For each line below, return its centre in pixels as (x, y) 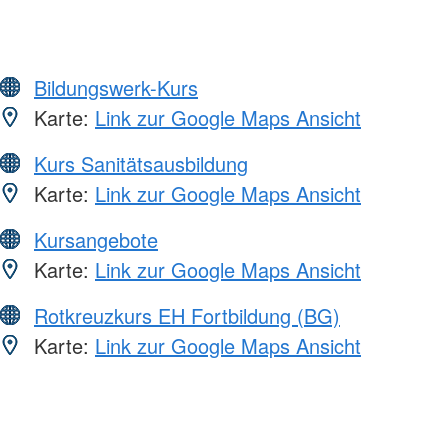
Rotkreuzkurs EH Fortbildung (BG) (187, 316)
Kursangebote (96, 240)
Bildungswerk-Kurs (116, 88)
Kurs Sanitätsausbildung (141, 164)
